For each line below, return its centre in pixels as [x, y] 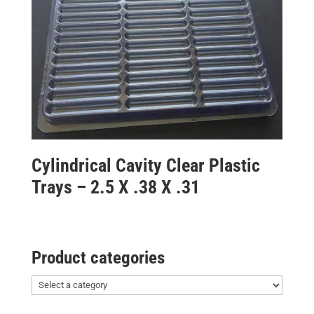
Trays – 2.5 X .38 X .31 [115, 187]
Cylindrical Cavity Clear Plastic [145, 165]
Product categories [98, 257]
